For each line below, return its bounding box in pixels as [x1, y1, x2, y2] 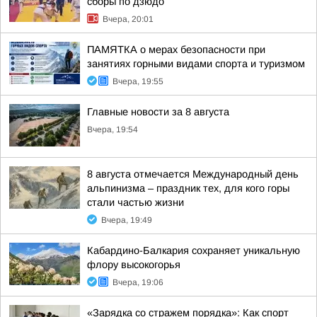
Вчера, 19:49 [101, 215, 152, 225]
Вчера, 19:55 [113, 76, 163, 86]
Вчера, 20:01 [103, 14, 154, 24]
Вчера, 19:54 [87, 125, 138, 134]
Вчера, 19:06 [113, 277, 163, 287]
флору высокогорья [87, 259, 180, 270]
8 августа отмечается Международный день [87, 168, 299, 180]
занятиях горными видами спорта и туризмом [87, 58, 305, 69]
